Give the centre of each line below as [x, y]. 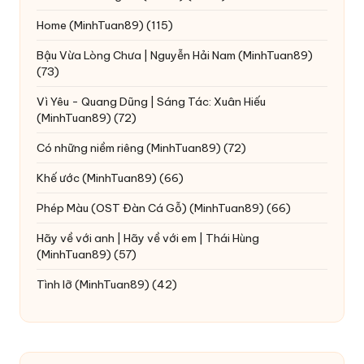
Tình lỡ [54, 284]
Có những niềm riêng [90, 147]
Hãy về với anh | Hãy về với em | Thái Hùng [148, 238]
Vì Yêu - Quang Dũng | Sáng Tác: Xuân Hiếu [151, 101]
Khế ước [58, 178]
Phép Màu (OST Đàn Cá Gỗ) [112, 208]
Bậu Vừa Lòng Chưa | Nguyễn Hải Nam [136, 55]
